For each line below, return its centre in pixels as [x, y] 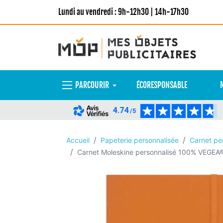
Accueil [78, 140]
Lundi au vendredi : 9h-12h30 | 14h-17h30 [123, 12]
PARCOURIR [92, 85]
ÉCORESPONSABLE [162, 85]
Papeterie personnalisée [140, 140]
